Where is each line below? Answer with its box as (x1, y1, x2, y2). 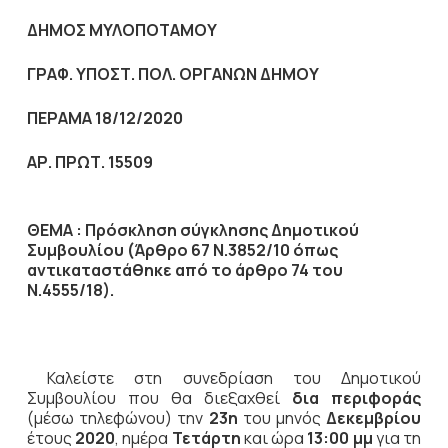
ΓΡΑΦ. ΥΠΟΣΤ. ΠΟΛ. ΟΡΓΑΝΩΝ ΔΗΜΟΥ (26, 63, 319, 85)
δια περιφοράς (292, 387, 422, 409)
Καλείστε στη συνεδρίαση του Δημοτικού (47, 367, 422, 389)
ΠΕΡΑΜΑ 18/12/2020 (26, 107, 183, 129)
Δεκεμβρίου (326, 407, 422, 429)
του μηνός (237, 407, 327, 429)
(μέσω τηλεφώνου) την (26, 407, 209, 429)
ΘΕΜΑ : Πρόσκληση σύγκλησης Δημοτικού (26, 219, 359, 241)
